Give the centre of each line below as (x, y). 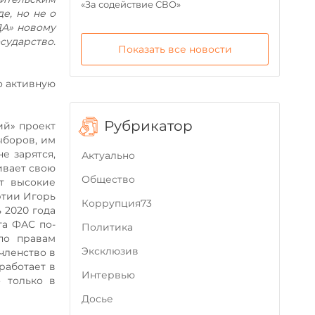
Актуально (109, 155)
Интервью (109, 275)
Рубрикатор (149, 126)
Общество (109, 179)
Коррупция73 (117, 203)
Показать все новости (175, 49)
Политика (108, 227)
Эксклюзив (110, 251)
